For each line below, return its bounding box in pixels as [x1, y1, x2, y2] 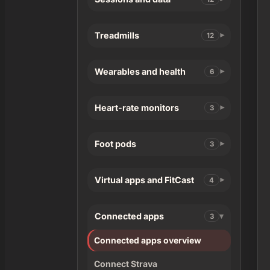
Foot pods [95, 139, 136, 149]
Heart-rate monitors [95, 102, 179, 113]
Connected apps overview [94, 234, 202, 245]
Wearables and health [95, 66, 186, 77]
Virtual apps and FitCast [95, 175, 194, 186]
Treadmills [95, 30, 139, 41]
